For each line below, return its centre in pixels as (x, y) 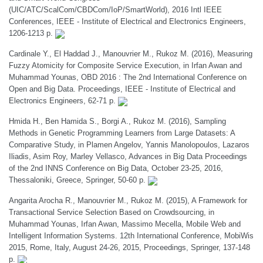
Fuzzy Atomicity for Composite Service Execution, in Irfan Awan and (125, 65)
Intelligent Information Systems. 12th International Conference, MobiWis (131, 236)
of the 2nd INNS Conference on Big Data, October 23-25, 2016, (116, 168)
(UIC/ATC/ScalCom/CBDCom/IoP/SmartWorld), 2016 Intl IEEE (115, 10)
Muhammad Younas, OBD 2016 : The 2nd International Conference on (128, 77)
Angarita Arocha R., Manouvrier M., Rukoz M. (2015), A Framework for (128, 200)
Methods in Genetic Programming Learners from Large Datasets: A (122, 133)
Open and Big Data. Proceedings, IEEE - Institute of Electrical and (122, 89)
